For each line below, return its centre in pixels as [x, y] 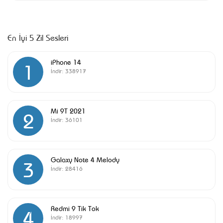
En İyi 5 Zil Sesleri [38, 37]
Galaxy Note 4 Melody [85, 159]
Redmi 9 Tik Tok [75, 208]
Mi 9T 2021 [68, 110]
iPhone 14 [66, 61]
